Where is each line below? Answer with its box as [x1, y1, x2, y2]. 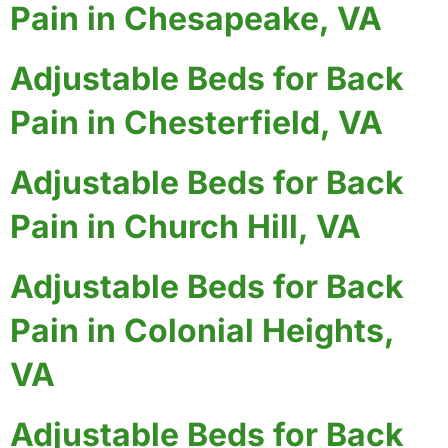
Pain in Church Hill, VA [10, 206, 361, 246]
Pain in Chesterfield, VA [10, 102, 383, 142]
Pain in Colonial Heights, [10, 310, 394, 350]
